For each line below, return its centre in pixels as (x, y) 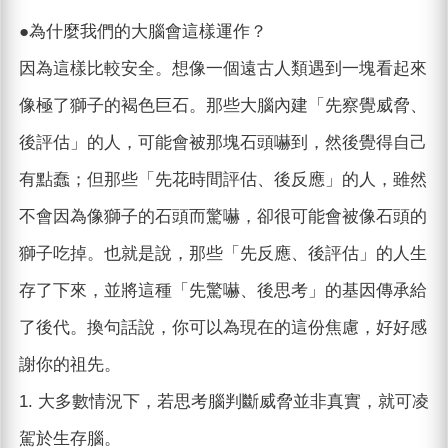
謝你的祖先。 (69, 365)
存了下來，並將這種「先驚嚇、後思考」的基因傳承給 (222, 291)
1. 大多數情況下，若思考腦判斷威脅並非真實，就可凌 (223, 402)
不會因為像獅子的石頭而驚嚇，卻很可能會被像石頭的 (222, 217)
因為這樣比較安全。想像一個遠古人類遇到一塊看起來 (222, 69)
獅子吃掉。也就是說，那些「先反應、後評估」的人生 (222, 254)
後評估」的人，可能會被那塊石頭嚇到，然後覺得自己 (222, 143)
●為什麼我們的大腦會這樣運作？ (142, 32)
